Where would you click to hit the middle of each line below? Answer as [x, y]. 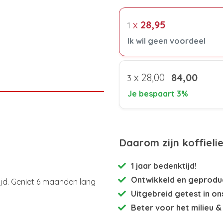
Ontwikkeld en [160, 179]
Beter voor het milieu [172, 207]
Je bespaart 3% [158, 93]
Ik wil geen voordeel [167, 41]
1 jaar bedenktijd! [164, 166]
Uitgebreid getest [166, 193]
